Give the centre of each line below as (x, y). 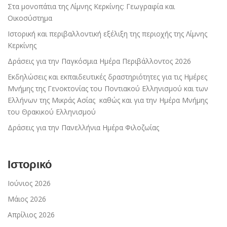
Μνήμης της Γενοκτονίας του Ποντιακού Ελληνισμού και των (108, 89)
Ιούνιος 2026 (29, 183)
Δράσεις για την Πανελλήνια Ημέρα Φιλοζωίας (83, 128)
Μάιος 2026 (27, 199)
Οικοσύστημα (30, 18)
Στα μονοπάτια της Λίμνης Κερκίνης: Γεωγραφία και (91, 7)
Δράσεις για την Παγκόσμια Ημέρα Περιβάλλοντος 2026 (99, 61)
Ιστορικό (30, 164)
